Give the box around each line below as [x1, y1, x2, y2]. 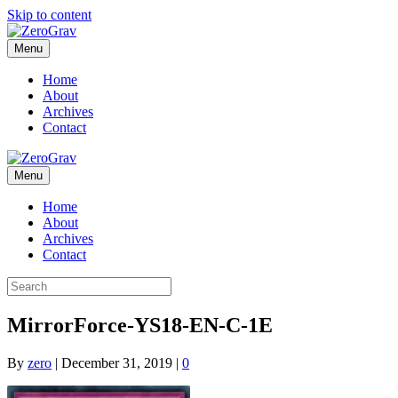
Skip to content [7, 7, 92, 22]
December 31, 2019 [61, 354, 172, 370]
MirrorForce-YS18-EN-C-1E [7, 313, 273, 337]
